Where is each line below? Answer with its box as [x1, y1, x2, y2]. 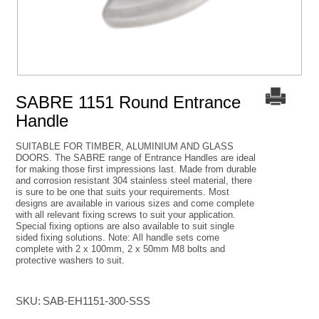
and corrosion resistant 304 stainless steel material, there [16, 175, 252, 186]
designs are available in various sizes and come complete [16, 198, 254, 209]
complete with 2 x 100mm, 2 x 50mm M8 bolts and [16, 244, 225, 254]
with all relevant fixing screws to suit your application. [16, 209, 236, 220]
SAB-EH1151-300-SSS [43, 295, 150, 307]
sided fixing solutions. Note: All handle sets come [16, 232, 219, 243]
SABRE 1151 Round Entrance [16, 93, 241, 112]
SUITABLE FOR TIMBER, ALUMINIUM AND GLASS [16, 141, 234, 152]
